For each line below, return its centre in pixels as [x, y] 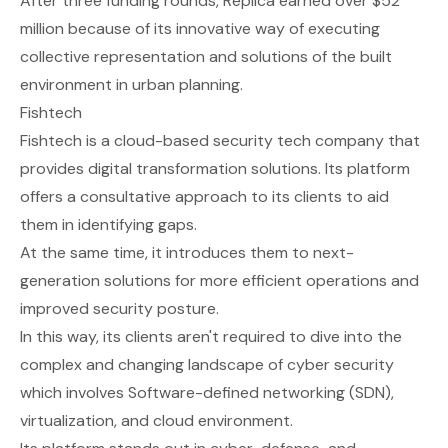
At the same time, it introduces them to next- [187, 252]
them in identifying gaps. [108, 224]
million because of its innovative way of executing [200, 28]
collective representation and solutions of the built [206, 56]
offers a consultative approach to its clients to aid [204, 196]
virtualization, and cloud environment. [156, 420]
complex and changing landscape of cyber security [207, 364]
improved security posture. [119, 308]
